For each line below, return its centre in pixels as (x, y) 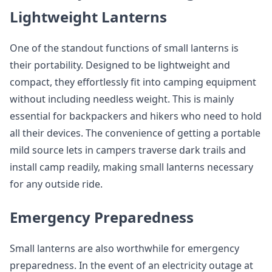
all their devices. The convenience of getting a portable (135, 133)
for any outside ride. (56, 184)
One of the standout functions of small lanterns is (124, 48)
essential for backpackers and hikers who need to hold (136, 116)
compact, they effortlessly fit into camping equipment (133, 82)
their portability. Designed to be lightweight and (120, 65)
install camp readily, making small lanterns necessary (131, 167)
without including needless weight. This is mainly (122, 99)
